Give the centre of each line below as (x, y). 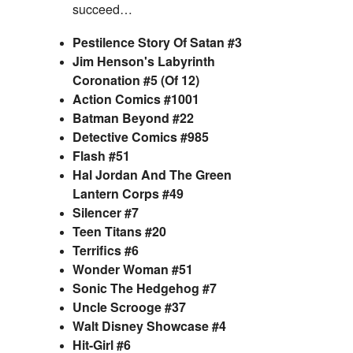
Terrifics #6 (106, 250)
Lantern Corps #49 (128, 193)
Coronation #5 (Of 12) (136, 80)
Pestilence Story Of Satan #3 (157, 42)
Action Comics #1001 (136, 98)
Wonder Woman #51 (133, 269)
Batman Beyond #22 (133, 117)
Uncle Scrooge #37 (129, 307)
